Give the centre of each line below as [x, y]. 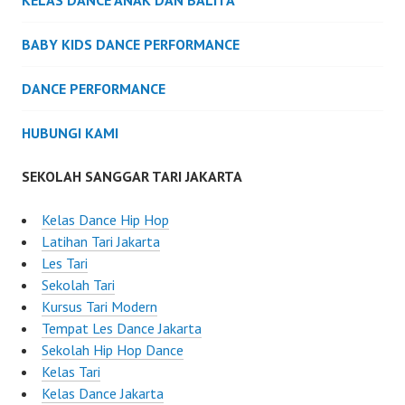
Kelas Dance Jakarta [103, 394]
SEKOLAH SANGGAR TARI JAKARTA [132, 177]
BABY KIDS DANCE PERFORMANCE [131, 45]
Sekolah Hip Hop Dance [113, 350]
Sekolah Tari [78, 285]
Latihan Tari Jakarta [101, 242]
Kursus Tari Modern [99, 307]
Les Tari [65, 264]
